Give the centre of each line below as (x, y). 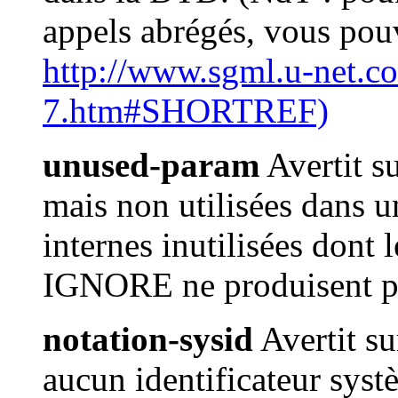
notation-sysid (148, 339)
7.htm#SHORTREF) (186, 111)
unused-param (151, 165)
